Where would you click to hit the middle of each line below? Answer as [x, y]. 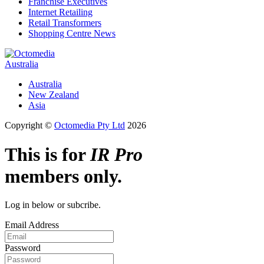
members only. [63, 176]
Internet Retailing [60, 12]
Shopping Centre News [72, 34]
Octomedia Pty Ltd [90, 126]
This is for [47, 154]
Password [23, 248]
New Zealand [54, 95]
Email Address [32, 225]
